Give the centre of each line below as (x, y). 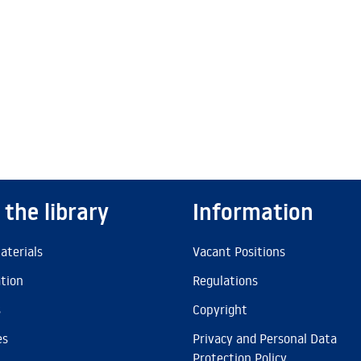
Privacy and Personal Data (265, 338)
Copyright (220, 309)
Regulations (225, 280)
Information (253, 212)
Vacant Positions (239, 251)
